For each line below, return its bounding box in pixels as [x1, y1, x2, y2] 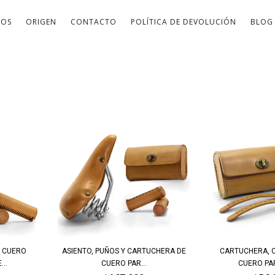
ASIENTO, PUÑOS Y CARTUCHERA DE [61, 247, 186, 256]
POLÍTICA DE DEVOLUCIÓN [131, 17, 236, 28]
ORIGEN [26, 17, 56, 28]
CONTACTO [71, 17, 117, 28]
